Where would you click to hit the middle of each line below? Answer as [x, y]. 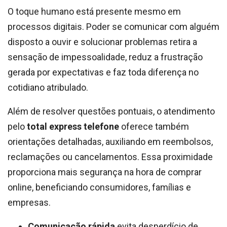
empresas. [29, 202]
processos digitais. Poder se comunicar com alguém [113, 26]
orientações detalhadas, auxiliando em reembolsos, [110, 141]
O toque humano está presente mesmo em [94, 11]
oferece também [154, 126]
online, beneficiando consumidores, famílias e [99, 187]
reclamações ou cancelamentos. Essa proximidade [110, 157]
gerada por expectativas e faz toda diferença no [103, 72]
